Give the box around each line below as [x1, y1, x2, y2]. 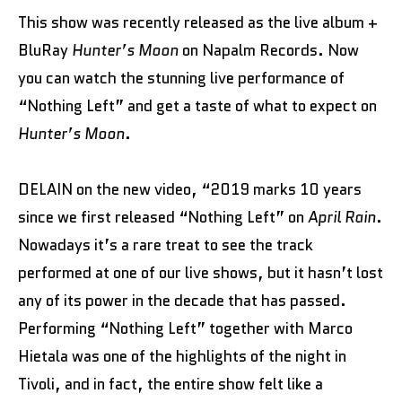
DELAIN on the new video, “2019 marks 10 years [18, 178, 362, 200]
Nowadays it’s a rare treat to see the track [18, 233, 313, 256]
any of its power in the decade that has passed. [18, 289, 346, 311]
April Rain [308, 205, 376, 228]
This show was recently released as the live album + [18, 11, 378, 33]
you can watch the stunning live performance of [18, 66, 345, 89]
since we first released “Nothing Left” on [18, 205, 308, 228]
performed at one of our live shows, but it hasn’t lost [18, 261, 383, 284]
